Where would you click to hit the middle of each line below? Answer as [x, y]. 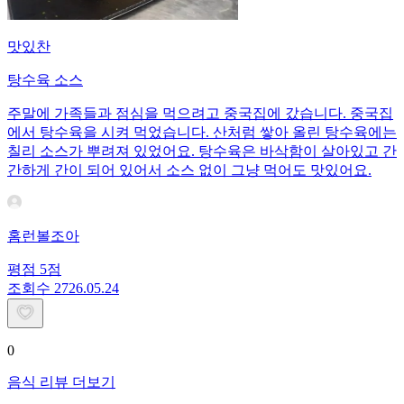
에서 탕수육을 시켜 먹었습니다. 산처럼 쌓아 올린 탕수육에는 [202, 132]
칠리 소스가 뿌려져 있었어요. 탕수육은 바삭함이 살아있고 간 [202, 151]
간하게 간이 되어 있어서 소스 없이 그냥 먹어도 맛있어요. [189, 170]
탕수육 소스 [45, 79]
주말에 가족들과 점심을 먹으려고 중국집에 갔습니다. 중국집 [200, 113]
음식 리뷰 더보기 [61, 381]
